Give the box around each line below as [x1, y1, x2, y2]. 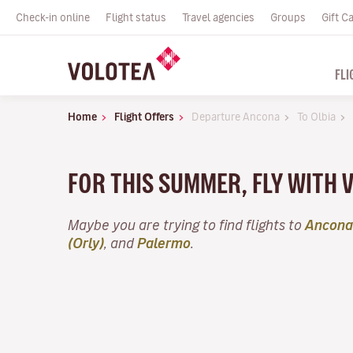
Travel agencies [182, 12, 255, 23]
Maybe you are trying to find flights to [68, 217, 305, 232]
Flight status [106, 12, 166, 23]
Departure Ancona [191, 111, 280, 122]
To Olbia [297, 111, 336, 122]
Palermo [137, 236, 191, 250]
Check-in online [16, 12, 90, 23]
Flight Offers [114, 111, 174, 122]
